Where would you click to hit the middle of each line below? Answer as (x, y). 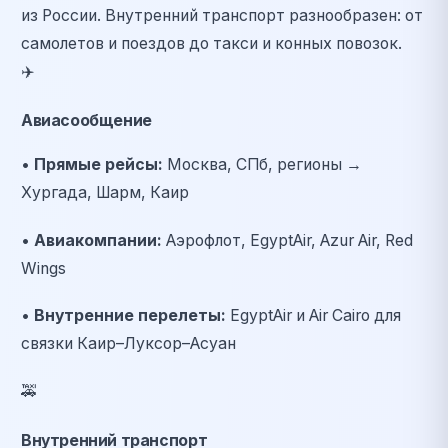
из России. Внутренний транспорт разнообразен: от (222, 16)
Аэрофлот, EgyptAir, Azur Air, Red (287, 240)
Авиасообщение (86, 121)
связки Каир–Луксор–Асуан (128, 344)
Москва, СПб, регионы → (262, 164)
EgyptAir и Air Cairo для (313, 316)
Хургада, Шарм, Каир (105, 192)
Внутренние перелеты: (130, 316)
